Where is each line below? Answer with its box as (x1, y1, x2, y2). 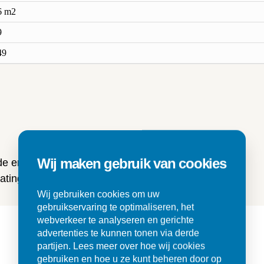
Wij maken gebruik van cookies (37, 155, 226, 171)
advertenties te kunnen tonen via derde (37, 227, 199, 238)
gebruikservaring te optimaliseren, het (37, 202, 194, 212)
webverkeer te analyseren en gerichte (37, 214, 194, 225)
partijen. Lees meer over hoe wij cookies (37, 240, 205, 251)
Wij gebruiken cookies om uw (37, 189, 160, 199)
